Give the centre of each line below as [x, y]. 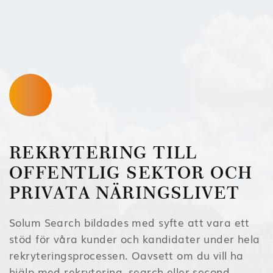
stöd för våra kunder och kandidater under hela [135, 238]
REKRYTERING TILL [103, 152]
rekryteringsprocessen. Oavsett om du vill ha [126, 255]
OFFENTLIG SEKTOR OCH [131, 172]
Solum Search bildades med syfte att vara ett [129, 222]
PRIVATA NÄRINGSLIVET [125, 192]
